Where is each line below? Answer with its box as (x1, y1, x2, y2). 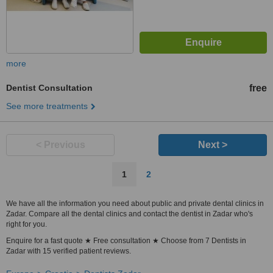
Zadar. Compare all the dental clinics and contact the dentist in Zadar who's (6, 210, 253, 218)
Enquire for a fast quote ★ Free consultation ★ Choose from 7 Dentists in (6, 236, 246, 245)
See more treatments (6, 101, 88, 111)
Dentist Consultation (6, 83, 93, 93)
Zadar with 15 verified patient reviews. (6, 247, 131, 255)
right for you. (6, 220, 47, 229)
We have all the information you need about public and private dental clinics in (6, 199, 264, 208)
